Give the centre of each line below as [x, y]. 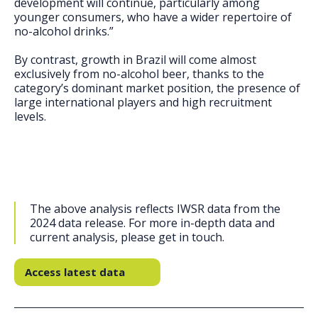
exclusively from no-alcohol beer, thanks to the [139, 74]
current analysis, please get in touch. [127, 237]
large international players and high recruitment [143, 102]
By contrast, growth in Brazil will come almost [135, 60]
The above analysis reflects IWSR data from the [155, 209]
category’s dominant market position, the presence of [157, 88]
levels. [30, 116]
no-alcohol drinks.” [64, 31]
